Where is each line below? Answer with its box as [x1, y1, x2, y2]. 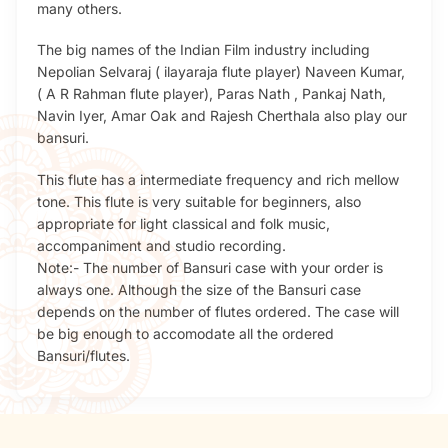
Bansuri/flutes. [37, 346, 130, 364]
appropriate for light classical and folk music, [37, 214, 330, 232]
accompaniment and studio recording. [37, 236, 286, 254]
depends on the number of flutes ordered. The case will [37, 302, 399, 320]
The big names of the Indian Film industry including [37, 41, 370, 59]
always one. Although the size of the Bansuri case [37, 280, 361, 298]
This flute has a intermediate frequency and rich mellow [37, 170, 399, 188]
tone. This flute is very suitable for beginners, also [37, 192, 361, 210]
